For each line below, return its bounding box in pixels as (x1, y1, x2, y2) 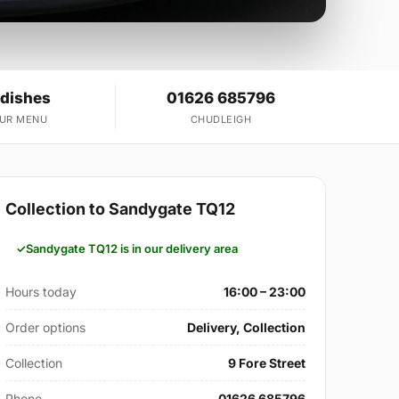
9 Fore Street (227, 355, 305, 371)
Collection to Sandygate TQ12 (5, 199, 236, 219)
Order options (5, 320, 86, 336)
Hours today (5, 284, 77, 300)
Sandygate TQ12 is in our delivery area (26, 241, 239, 256)
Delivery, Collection (186, 320, 305, 336)
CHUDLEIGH (190, 113, 252, 126)
